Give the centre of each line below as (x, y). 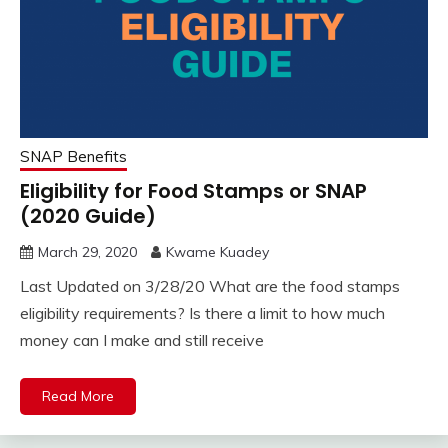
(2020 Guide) (88, 215)
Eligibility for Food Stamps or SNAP (193, 190)
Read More (78, 395)
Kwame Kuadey (217, 251)
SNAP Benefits (73, 156)
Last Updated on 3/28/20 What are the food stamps (210, 285)
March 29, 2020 (87, 251)
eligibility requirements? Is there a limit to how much (202, 312)
